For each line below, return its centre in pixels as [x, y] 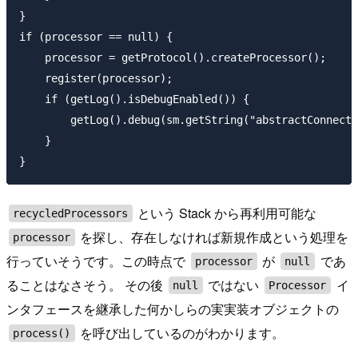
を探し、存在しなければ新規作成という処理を [213, 237]
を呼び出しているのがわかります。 [181, 333]
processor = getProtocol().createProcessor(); [173, 58]
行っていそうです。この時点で [97, 261]
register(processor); [96, 79]
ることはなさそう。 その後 [86, 285]
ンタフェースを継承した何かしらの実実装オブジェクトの [173, 309]
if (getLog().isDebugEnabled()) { [134, 99]
